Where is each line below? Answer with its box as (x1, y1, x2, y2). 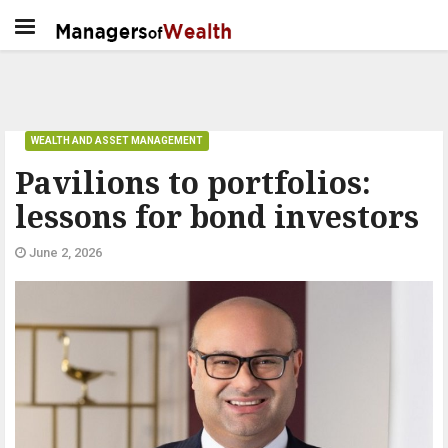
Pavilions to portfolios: (15, 162, 371, 203)
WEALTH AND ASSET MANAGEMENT (31, 135, 203, 146)
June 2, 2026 (26, 245, 102, 260)
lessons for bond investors (15, 196, 419, 237)
